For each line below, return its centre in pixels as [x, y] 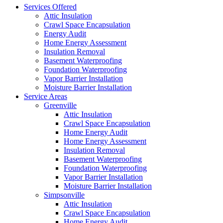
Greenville [60, 105]
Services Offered [50, 6]
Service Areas [46, 96]
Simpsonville [64, 195]
